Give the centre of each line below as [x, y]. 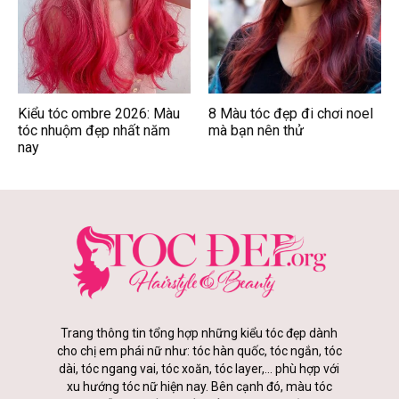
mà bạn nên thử [256, 131]
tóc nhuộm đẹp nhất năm [94, 131]
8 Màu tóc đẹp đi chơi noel [291, 114]
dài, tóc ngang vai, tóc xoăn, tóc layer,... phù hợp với [199, 369]
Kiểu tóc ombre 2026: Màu [99, 114]
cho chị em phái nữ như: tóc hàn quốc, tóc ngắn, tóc [199, 351]
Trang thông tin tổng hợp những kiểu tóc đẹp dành [199, 334]
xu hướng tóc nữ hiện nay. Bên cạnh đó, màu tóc [199, 387]
